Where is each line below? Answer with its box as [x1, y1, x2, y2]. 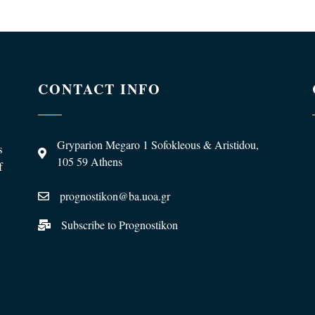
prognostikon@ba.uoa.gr [60, 188, 170, 203]
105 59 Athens [57, 154, 122, 169]
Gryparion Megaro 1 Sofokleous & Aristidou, [57, 137, 259, 152]
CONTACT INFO [38, 79, 161, 99]
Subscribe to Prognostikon [61, 217, 178, 232]
